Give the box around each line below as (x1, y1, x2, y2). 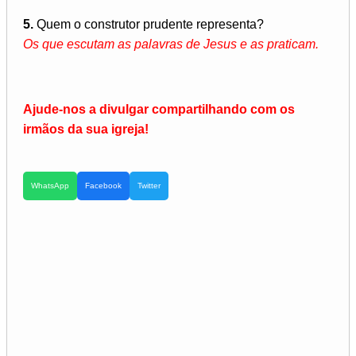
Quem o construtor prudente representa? (33, 17, 264, 32)
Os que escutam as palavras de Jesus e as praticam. (23, 37, 319, 52)
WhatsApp (31, 181, 69, 191)
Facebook (85, 181, 122, 191)
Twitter (137, 181, 161, 191)
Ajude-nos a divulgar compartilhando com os (23, 103, 295, 117)
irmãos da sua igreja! (23, 122, 149, 137)
